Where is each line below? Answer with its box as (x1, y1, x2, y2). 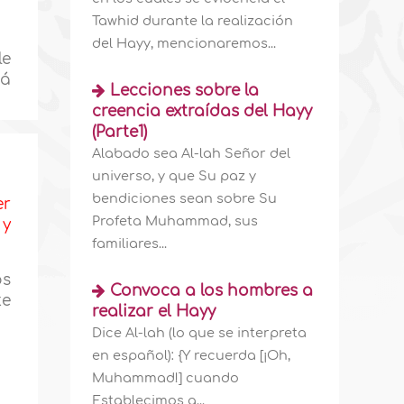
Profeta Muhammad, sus (92, 214, 259, 228)
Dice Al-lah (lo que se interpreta (92, 326, 308, 340)
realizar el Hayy (92, 303, 216, 320)
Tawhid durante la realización (92, 14, 294, 28)
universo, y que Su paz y (92, 169, 257, 183)
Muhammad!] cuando (92, 371, 240, 385)
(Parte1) (92, 124, 148, 141)
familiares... (92, 236, 168, 251)
